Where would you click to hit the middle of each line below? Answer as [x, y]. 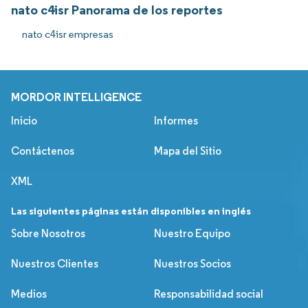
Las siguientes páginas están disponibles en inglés [131, 210]
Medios [29, 294]
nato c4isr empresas [68, 34]
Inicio [24, 120]
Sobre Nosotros [48, 233]
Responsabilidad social [209, 294]
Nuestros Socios [192, 263]
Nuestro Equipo [192, 233]
